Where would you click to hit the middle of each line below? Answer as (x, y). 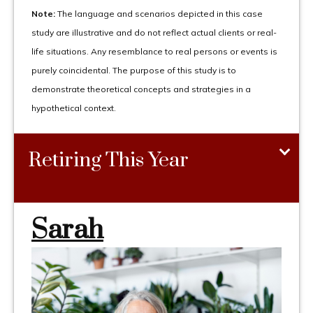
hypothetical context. (74, 108)
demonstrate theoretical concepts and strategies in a (141, 89)
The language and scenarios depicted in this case (159, 13)
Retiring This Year (108, 160)
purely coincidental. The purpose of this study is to (134, 70)
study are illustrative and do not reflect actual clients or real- (154, 32)
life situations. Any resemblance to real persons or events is (154, 51)
